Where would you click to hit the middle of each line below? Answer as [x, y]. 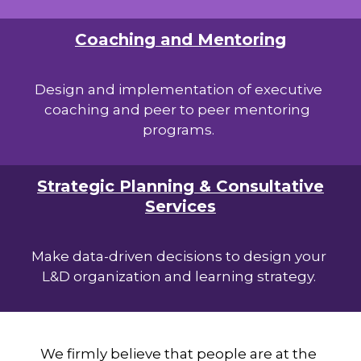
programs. [179, 130]
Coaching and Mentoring [180, 40]
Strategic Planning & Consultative [180, 187]
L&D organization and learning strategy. [178, 277]
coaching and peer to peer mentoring [178, 110]
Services [180, 207]
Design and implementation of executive [179, 90]
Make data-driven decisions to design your [178, 257]
